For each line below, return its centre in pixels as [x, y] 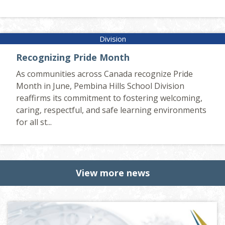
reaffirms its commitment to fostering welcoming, [109, 98]
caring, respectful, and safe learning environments [111, 110]
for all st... [34, 122]
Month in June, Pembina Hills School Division [100, 86]
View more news [113, 173]
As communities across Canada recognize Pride [104, 74]
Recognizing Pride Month [73, 57]
